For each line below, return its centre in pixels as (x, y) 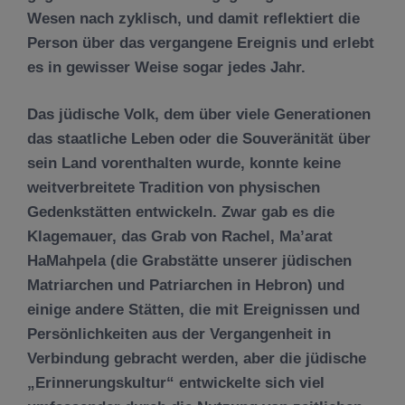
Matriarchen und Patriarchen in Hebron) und (186, 285)
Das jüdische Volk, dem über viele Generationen (199, 114)
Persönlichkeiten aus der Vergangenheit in (179, 334)
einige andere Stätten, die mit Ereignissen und (193, 310)
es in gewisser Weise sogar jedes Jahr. (166, 67)
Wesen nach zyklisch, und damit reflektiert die (193, 18)
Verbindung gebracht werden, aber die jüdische (197, 358)
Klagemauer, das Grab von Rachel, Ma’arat (180, 236)
